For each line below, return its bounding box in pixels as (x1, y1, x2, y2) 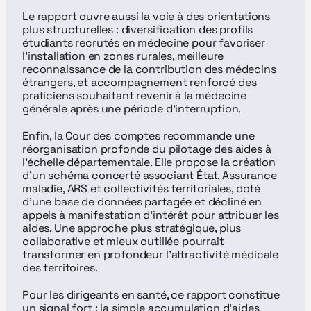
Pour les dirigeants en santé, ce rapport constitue (22, 287, 280, 302)
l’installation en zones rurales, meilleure (22, 49, 224, 63)
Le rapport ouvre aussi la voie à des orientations (22, 9, 271, 24)
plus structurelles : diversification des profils (22, 22, 253, 37)
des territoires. (22, 260, 98, 275)
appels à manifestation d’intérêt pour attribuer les (22, 208, 279, 222)
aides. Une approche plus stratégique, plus (22, 221, 242, 235)
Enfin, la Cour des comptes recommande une (22, 128, 255, 143)
